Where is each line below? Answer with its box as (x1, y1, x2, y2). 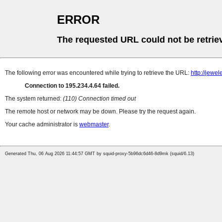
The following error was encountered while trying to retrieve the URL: (5, 69, 191, 77)
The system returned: (5, 95, 63, 103)
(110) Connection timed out (63, 95, 136, 103)
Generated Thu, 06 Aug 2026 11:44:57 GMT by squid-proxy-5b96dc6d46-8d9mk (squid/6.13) (5, 151, 194, 157)
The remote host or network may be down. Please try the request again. (5, 108, 196, 115)
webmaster (79, 121, 109, 128)
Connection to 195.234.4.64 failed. (25, 82, 119, 90)
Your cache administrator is (5, 121, 79, 128)
